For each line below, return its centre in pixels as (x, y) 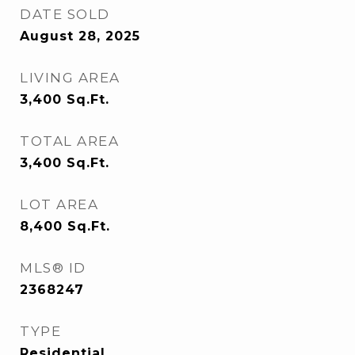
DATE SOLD (65, 14)
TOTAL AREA (69, 141)
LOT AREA (59, 204)
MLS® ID (53, 268)
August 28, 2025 (80, 36)
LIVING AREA (70, 78)
